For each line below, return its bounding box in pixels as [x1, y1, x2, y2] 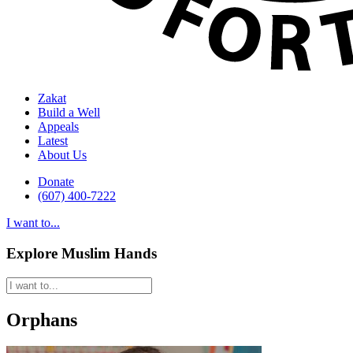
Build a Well [38, 106, 100, 120]
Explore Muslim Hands [6, 244, 157, 262]
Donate [38, 175, 74, 189]
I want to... [6, 216, 60, 230]
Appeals [38, 120, 79, 134]
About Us [38, 148, 87, 162]
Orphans [6, 309, 77, 330]
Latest [38, 134, 68, 148]
